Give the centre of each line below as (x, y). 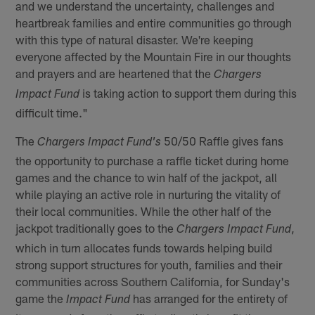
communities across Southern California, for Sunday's (153, 281)
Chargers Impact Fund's (99, 143)
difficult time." (52, 112)
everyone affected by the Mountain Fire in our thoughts (154, 56)
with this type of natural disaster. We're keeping (135, 39)
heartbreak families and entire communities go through (154, 22)
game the (41, 298)
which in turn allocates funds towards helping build (144, 247)
